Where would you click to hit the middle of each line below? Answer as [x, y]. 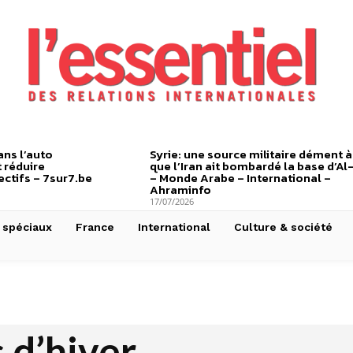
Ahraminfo [180, 190]
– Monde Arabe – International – [240, 178]
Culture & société [283, 227]
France [95, 227]
